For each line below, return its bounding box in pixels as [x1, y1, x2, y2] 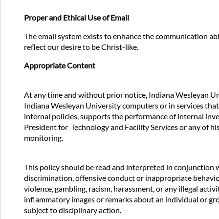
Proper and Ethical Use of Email [24, 13, 129, 22]
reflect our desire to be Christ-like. [24, 42, 138, 52]
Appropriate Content [24, 61, 95, 70]
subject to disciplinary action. [24, 205, 121, 215]
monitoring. [24, 133, 63, 143]
